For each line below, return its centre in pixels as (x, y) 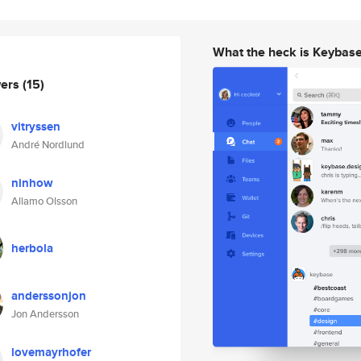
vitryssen (36, 127)
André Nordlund (48, 145)
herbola (32, 248)
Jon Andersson (45, 314)
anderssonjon (49, 296)
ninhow (32, 183)
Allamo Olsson (44, 201)
